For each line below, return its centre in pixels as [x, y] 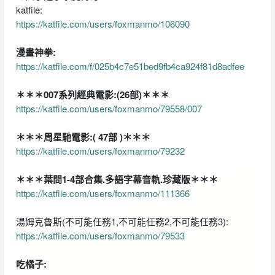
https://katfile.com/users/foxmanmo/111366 [103, 193]
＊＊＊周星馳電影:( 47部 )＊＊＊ [83, 137]
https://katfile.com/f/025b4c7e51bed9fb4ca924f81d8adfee [130, 66]
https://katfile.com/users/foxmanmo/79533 [100, 235]
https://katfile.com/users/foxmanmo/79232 [100, 150]
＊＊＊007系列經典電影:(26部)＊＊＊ [92, 94]
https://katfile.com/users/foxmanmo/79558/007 [109, 108]
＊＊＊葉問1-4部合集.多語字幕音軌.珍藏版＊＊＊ [117, 179]
